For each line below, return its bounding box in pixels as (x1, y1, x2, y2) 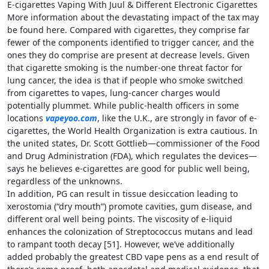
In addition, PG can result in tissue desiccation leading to (7, 188, 238, 199)
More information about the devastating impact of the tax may (7, 11, 259, 23)
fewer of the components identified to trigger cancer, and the (7, 37, 254, 48)
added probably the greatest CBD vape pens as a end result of (7, 251, 259, 262)
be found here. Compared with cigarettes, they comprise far (7, 24, 250, 35)
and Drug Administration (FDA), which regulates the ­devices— (7, 150, 257, 162)
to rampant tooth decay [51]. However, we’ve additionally (7, 238, 234, 250)
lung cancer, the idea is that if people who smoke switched (7, 74, 243, 86)
